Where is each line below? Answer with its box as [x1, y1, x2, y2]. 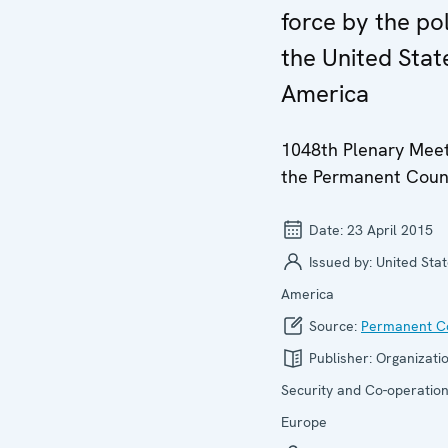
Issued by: [305, 253, 376, 271]
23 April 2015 [347, 221, 433, 239]
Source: [305, 317, 361, 335]
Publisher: [305, 349, 376, 367]
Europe [281, 413, 327, 431]
